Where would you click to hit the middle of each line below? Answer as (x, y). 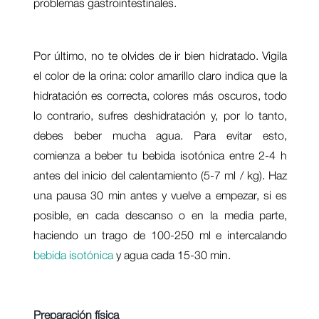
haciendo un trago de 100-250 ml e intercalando (160, 235)
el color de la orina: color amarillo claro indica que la (160, 75)
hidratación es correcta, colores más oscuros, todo (160, 95)
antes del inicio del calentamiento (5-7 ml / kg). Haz (160, 175)
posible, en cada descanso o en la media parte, (160, 215)
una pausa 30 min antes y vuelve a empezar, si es (160, 195)
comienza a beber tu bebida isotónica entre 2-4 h (160, 155)
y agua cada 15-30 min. (172, 255)
